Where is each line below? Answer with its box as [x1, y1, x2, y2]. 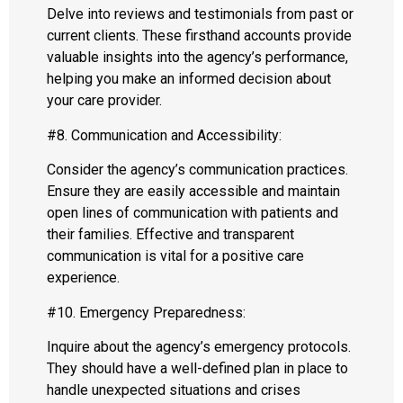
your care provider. [47, 92, 162, 110]
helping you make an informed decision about [47, 70, 331, 88]
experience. [47, 269, 120, 287]
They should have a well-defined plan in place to [47, 359, 348, 377]
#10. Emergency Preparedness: [47, 303, 246, 321]
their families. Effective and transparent [47, 226, 294, 244]
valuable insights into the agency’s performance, [47, 49, 348, 67]
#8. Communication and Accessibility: [47, 126, 282, 144]
